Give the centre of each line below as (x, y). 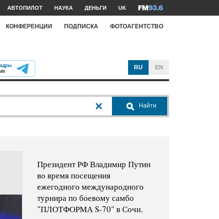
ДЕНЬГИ (96, 8)
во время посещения (74, 175)
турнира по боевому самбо (85, 198)
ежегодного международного (90, 187)
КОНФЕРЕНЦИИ (29, 26)
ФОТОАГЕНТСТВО (137, 26)
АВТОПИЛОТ (25, 8)
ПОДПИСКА (81, 26)
